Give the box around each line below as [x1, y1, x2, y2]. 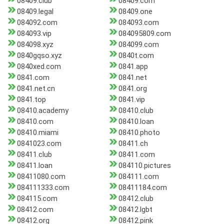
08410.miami [17, 128, 58, 137]
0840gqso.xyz [17, 51, 62, 60]
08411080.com [17, 172, 65, 181]
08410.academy [17, 106, 68, 115]
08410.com [17, 117, 53, 126]
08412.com [17, 205, 53, 214]
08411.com [118, 150, 155, 159]
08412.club [118, 194, 153, 203]
